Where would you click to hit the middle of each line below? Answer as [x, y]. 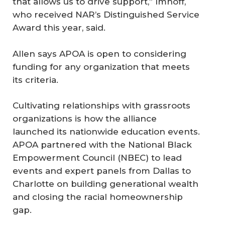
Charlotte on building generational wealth [105, 184]
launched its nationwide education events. [106, 132]
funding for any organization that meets [101, 67]
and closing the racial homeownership [98, 197]
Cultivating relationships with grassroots [101, 106]
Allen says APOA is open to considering [99, 53]
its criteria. [35, 80]
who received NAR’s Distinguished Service [106, 15]
